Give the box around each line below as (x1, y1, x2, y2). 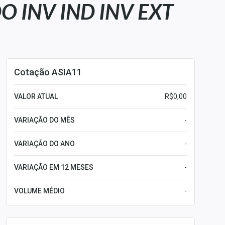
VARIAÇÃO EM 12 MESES (14, 163, 93, 171)
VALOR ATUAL (14, 92, 58, 100)
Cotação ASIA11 (14, 67, 82, 77)
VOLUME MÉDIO (14, 187, 65, 195)
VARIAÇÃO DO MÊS (14, 116, 75, 124)
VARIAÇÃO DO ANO (14, 140, 75, 148)
